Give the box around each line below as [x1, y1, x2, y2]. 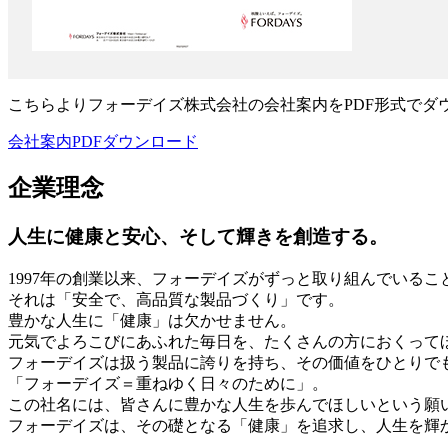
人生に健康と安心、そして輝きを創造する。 [8, 226, 388, 248]
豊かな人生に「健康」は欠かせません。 [8, 312, 296, 330]
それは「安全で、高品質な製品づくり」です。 [8, 291, 344, 309]
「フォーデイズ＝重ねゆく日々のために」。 [8, 375, 328, 393]
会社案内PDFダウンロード [8, 132, 198, 150]
